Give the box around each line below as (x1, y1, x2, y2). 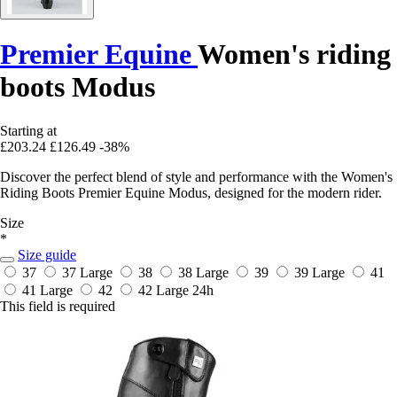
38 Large (178, 264, 232, 280)
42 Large (138, 282, 192, 298)
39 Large (294, 264, 348, 280)
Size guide (18, 246, 76, 262)
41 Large (22, 282, 76, 298)
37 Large (62, 264, 116, 280)
